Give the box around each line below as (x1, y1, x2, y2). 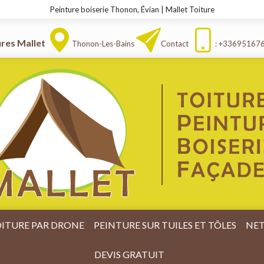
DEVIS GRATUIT (94, 249, 164, 260)
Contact (161, 39, 189, 48)
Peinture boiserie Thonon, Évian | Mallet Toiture (49, 5, 214, 14)
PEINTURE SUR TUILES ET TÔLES (93, 219, 236, 230)
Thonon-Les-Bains (72, 39, 134, 48)
